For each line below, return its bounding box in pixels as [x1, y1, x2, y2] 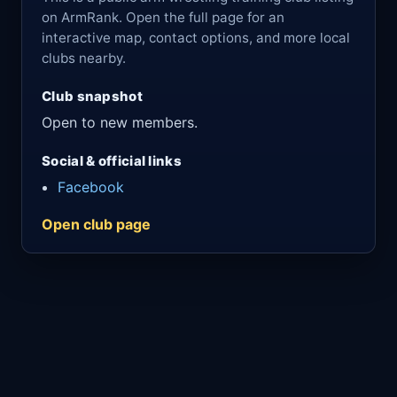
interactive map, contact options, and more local [42, 29, 350, 46]
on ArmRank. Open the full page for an [42, 9, 284, 26]
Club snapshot [42, 88, 143, 105]
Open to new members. [42, 113, 198, 131]
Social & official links [42, 152, 182, 169]
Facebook [57, 178, 124, 196]
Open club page [42, 215, 151, 233]
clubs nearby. [42, 50, 126, 66]
